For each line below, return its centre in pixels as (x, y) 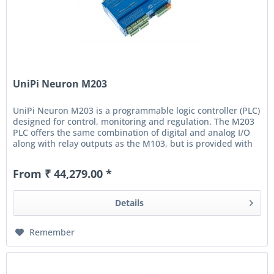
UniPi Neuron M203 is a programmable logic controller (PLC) (137, 111)
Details (129, 203)
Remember (52, 232)
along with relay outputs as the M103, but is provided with (133, 144)
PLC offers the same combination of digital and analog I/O (132, 133)
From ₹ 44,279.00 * (63, 174)
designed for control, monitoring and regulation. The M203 (134, 122)
